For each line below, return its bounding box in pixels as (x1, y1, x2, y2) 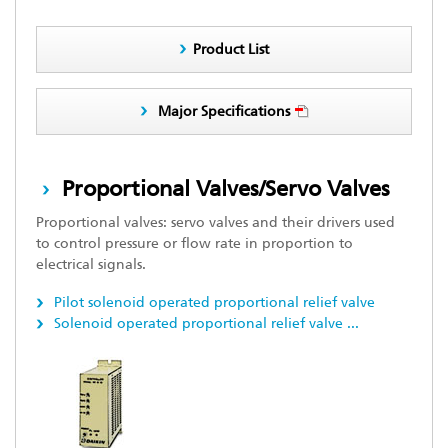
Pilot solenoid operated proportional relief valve (50, 294, 375, 311)
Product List (193, 41, 269, 58)
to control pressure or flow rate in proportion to (36, 235, 353, 252)
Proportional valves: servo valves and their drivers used (36, 214, 395, 231)
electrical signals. (36, 256, 146, 273)
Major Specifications (157, 103, 290, 120)
